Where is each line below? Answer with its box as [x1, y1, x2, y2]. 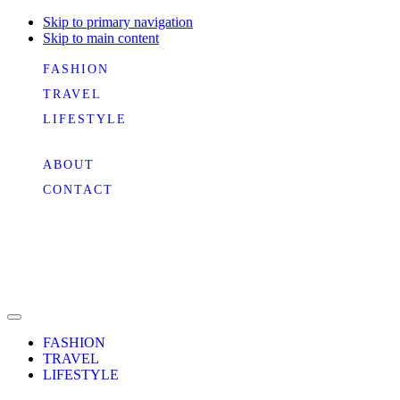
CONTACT [43, 183, 113, 196]
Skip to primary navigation [43, 14, 193, 29]
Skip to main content [43, 30, 159, 46]
